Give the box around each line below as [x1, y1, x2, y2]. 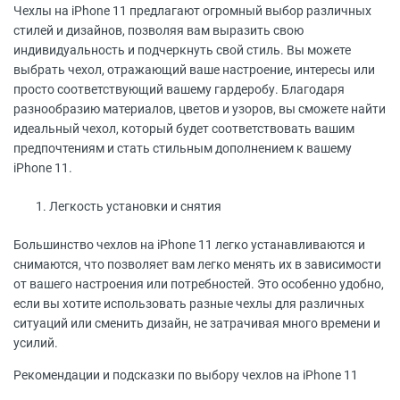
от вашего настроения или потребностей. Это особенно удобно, [13, 277, 384, 291]
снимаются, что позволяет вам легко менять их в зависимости [13, 257, 381, 271]
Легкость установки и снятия [49, 199, 221, 213]
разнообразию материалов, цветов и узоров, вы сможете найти [13, 102, 386, 116]
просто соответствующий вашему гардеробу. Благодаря [13, 82, 345, 96]
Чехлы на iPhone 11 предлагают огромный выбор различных [13, 4, 371, 18]
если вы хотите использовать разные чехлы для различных [13, 296, 364, 311]
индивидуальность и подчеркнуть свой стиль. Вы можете [13, 43, 351, 57]
